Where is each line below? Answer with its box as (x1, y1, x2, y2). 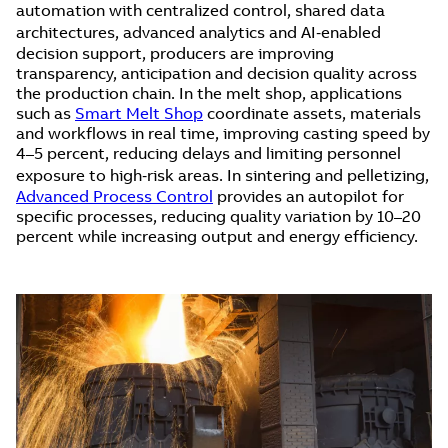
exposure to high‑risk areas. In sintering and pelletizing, (16, 164, 429, 185)
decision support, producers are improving (16, 42, 334, 63)
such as (16, 102, 75, 123)
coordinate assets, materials (203, 102, 421, 123)
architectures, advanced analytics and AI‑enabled (16, 21, 381, 42)
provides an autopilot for (213, 185, 404, 206)
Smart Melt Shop (75, 102, 203, 123)
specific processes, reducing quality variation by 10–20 (16, 205, 421, 226)
